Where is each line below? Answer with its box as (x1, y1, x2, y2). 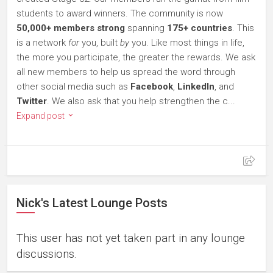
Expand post (16, 111, 66, 121)
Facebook (130, 81, 173, 92)
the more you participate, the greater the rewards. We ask (16, 52, 255, 63)
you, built (79, 37, 120, 48)
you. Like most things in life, (129, 37, 244, 48)
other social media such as (16, 81, 130, 92)
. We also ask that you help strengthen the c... (47, 96, 235, 107)
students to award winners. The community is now (16, 8, 223, 19)
